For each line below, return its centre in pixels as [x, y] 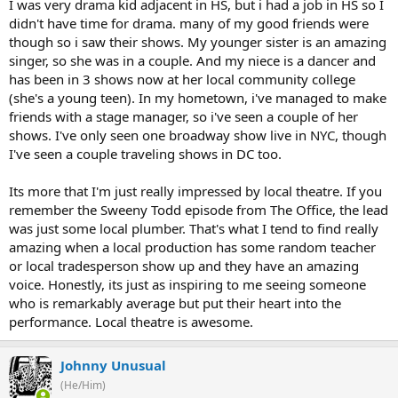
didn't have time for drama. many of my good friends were [189, 24]
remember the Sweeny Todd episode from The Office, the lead [199, 210]
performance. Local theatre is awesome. [131, 322]
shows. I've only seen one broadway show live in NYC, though [198, 135]
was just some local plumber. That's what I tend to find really [194, 229]
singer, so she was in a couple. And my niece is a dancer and [192, 61]
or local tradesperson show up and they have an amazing [184, 266]
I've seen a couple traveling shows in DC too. [145, 154]
